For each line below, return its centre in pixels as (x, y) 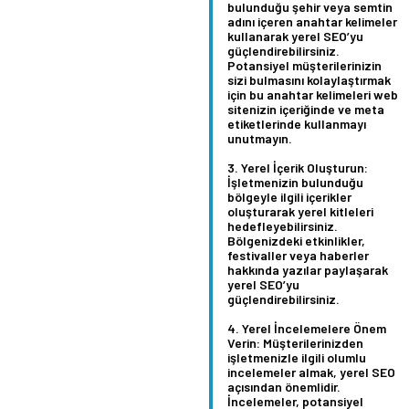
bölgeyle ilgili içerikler (289, 196)
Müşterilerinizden (312, 342)
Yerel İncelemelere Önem (314, 328)
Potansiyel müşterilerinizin (304, 65)
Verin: (244, 342)
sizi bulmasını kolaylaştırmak (309, 79)
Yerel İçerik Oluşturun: (304, 167)
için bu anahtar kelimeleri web (313, 94)
